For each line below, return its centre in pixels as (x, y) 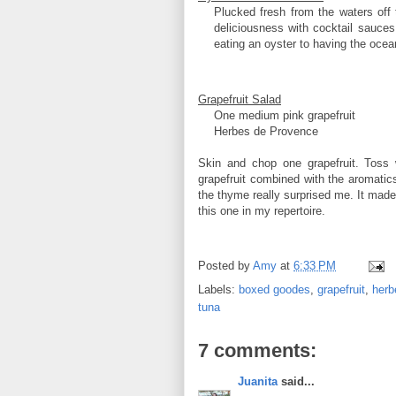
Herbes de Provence (266, 131)
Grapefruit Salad (240, 99)
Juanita (258, 381)
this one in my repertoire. (262, 210)
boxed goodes (274, 289)
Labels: (218, 289)
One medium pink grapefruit (285, 115)
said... (296, 381)
